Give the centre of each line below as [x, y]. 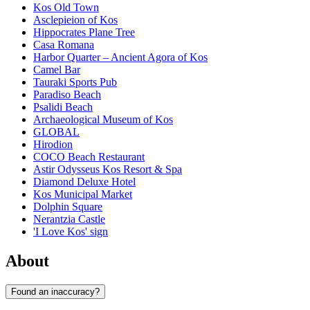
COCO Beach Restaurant [89, 157]
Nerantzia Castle [69, 219]
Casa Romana [64, 45]
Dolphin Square [68, 207]
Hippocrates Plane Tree [84, 33]
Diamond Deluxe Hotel [84, 182]
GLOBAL [56, 132]
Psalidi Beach [63, 107]
